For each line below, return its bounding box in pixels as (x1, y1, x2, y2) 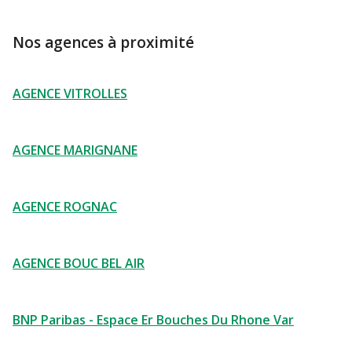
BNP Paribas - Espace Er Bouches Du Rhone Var (13, 311, 294, 328)
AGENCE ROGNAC (13, 198, 117, 215)
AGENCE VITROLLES (13, 85, 127, 102)
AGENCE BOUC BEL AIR (13, 255, 145, 272)
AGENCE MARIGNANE (13, 141, 137, 159)
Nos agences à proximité (13, 32, 194, 53)
